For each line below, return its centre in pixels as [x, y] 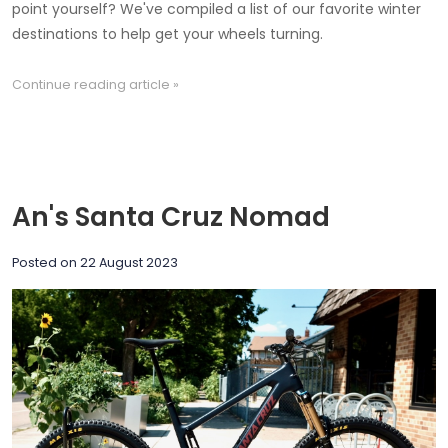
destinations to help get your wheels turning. [167, 33]
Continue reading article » [95, 84]
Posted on [46, 263]
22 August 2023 [129, 263]
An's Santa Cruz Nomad [171, 217]
